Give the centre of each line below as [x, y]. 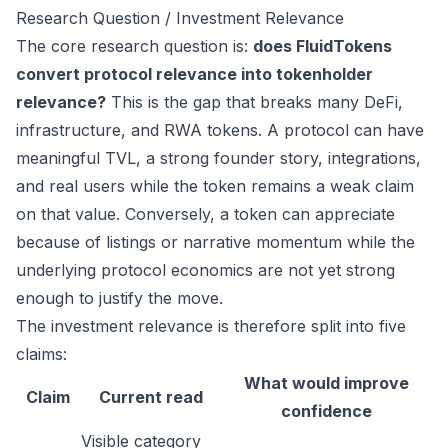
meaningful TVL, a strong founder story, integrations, [218, 158]
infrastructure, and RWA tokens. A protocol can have [220, 130]
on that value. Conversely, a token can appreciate [205, 214]
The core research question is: [134, 46]
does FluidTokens [322, 46]
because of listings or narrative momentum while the [215, 242]
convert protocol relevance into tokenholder [194, 74]
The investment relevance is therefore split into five [211, 326]
